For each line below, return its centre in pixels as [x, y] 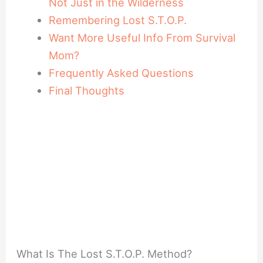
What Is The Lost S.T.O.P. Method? [104, 253]
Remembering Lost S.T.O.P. [117, 20]
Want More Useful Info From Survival [142, 38]
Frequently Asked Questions [121, 73]
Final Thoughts [86, 91]
